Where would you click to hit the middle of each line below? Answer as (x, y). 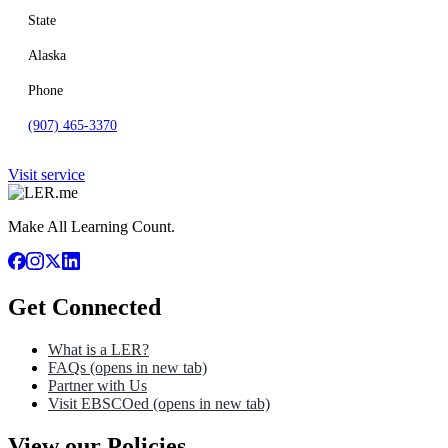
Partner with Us (97, 385)
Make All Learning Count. (91, 226)
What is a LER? (98, 349)
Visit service (46, 174)
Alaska (47, 55)
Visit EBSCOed (98, 403)
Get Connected (84, 306)
